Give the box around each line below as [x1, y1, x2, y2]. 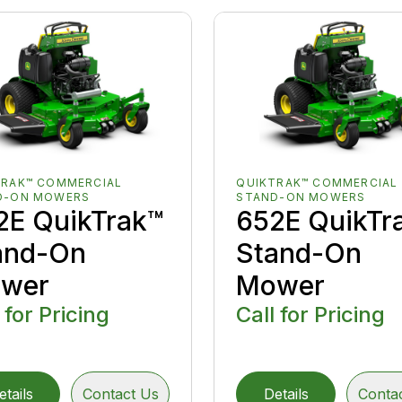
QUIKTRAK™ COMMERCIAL [236, 175, 398, 189]
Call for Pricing [236, 301, 386, 328]
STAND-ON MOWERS [236, 189, 366, 204]
